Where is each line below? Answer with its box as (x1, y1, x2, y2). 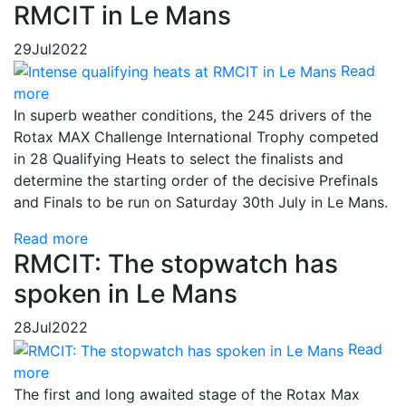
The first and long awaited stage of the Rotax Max (14, 384, 360, 403)
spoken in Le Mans (14, 278, 237, 310)
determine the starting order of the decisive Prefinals (14, 171, 378, 190)
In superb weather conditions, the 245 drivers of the (14, 106, 372, 125)
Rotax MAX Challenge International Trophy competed (14, 128, 379, 147)
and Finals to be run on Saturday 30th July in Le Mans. (14, 193, 388, 212)
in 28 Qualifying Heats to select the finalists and (14, 150, 343, 169)
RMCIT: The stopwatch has (14, 248, 338, 280)
